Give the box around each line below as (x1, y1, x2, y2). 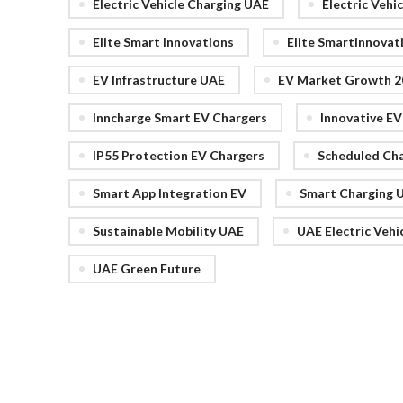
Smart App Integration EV (93, 184, 246, 201)
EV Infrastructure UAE (93, 71, 225, 87)
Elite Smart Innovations (93, 33, 234, 49)
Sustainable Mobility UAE (93, 222, 244, 238)
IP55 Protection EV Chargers (93, 147, 264, 163)
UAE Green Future (93, 260, 201, 276)
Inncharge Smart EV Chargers (93, 109, 267, 125)
